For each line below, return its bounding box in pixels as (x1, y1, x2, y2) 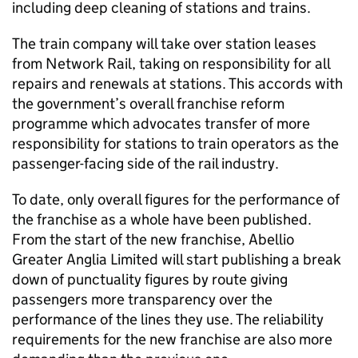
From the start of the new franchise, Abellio (12, 230, 294, 249)
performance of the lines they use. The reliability (12, 310, 324, 328)
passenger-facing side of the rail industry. (12, 154, 279, 173)
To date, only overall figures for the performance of (12, 190, 340, 209)
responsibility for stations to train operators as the (12, 134, 339, 153)
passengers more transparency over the (12, 290, 272, 308)
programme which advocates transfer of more (12, 114, 310, 133)
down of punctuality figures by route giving (12, 270, 288, 288)
